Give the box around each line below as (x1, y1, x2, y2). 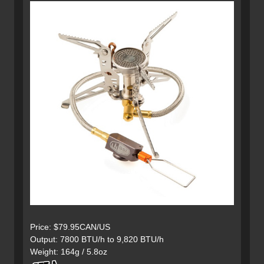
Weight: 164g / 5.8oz (30, 247, 107, 257)
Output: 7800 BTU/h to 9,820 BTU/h (30, 235, 164, 245)
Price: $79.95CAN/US (30, 222, 110, 232)
